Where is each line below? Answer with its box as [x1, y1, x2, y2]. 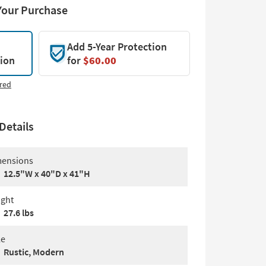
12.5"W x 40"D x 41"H [4, 167, 90, 179]
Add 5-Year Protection [66, 40, 167, 53]
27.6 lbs [4, 207, 34, 218]
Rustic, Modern [4, 246, 64, 258]
